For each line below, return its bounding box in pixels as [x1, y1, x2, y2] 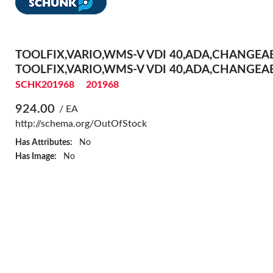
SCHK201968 [15, 79, 74, 90]
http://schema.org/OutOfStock [15, 118, 147, 129]
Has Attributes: [15, 137, 73, 147]
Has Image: [15, 151, 57, 161]
